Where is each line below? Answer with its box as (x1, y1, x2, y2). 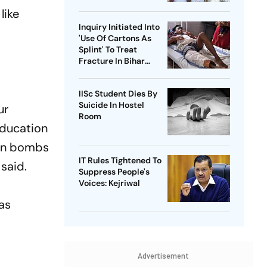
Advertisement (137, 252, 189, 261)
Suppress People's (78, 166, 150, 178)
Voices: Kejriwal (78, 178, 140, 189)
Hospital (78, 67, 112, 78)
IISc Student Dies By (78, 88, 157, 100)
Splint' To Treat (78, 44, 137, 55)
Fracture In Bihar (78, 55, 145, 67)
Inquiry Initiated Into (78, 21, 160, 33)
